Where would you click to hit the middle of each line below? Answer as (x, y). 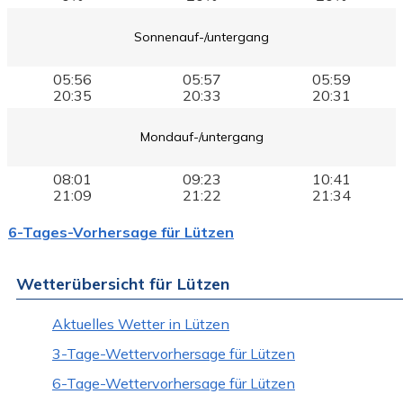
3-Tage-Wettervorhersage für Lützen (174, 353)
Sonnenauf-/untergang (201, 37)
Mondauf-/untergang (201, 137)
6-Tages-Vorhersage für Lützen (121, 232)
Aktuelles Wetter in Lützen (141, 323)
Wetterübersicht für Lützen (123, 283)
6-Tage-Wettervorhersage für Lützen (174, 383)
